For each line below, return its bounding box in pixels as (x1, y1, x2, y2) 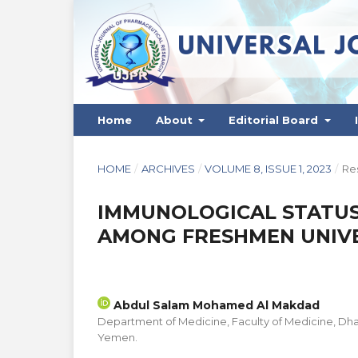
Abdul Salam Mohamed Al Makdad (110, 297, 320, 312)
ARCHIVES (141, 161, 195, 175)
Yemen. (97, 330, 137, 344)
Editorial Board (229, 113, 322, 126)
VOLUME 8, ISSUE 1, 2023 (205, 161, 332, 175)
